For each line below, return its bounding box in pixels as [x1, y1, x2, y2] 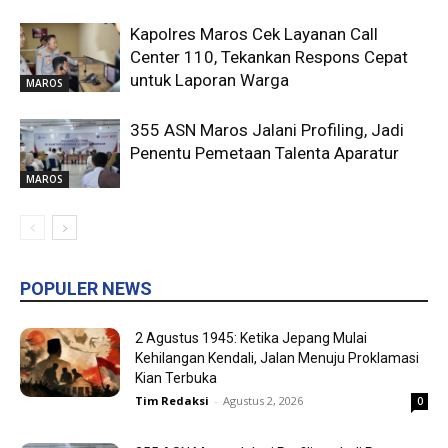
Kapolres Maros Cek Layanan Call [130, 23, 378, 44]
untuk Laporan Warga [130, 69, 289, 90]
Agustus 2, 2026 [223, 392, 303, 408]
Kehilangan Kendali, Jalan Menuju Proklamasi [135, 349, 419, 366]
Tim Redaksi [135, 392, 209, 408]
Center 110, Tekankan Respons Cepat [130, 46, 408, 67]
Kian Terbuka [135, 369, 217, 386]
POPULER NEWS [20, 277, 152, 299]
